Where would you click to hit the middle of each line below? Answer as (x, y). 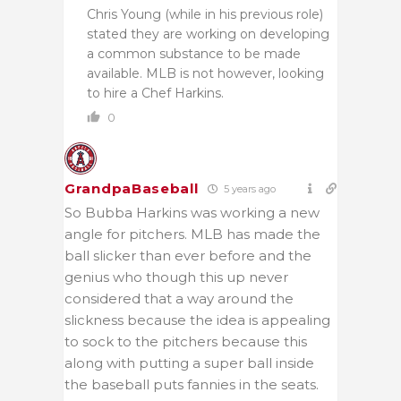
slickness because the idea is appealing (197, 320)
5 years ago (248, 188)
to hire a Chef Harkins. (155, 93)
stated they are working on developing (208, 34)
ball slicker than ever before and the (188, 255)
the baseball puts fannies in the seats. (192, 384)
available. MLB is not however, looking (205, 73)
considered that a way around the (179, 298)
